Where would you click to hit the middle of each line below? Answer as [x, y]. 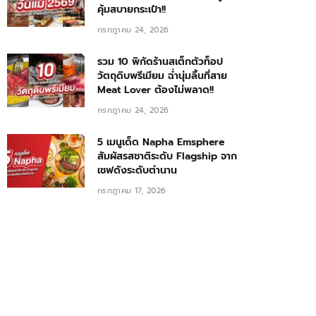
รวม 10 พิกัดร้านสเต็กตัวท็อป [160, 62]
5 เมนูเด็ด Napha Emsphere [161, 142]
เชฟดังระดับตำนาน [137, 171]
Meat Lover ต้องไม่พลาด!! [156, 90]
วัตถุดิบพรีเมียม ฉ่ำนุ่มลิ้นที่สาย [162, 76]
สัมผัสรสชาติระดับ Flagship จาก [167, 157]
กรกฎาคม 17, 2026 [132, 191]
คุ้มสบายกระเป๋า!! [132, 10]
